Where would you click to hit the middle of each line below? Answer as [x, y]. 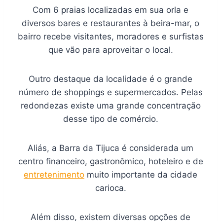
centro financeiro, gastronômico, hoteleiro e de [110, 161]
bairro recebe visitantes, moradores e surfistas [110, 36]
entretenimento [54, 174]
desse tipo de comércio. [110, 119]
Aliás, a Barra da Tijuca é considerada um [110, 148]
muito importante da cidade [141, 174]
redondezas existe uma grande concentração [110, 105]
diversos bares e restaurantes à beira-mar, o [110, 23]
